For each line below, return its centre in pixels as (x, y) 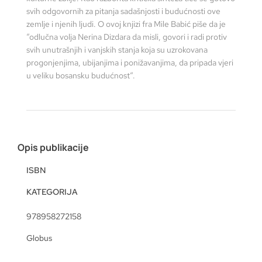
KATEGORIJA (52, 192)
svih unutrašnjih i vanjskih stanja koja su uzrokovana (117, 49)
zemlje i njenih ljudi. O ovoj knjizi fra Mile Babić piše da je (126, 24)
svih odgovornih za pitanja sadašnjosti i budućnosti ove (123, 11)
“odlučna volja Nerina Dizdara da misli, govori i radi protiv (127, 37)
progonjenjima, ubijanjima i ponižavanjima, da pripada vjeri (130, 62)
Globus (39, 238)
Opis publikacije (53, 147)
